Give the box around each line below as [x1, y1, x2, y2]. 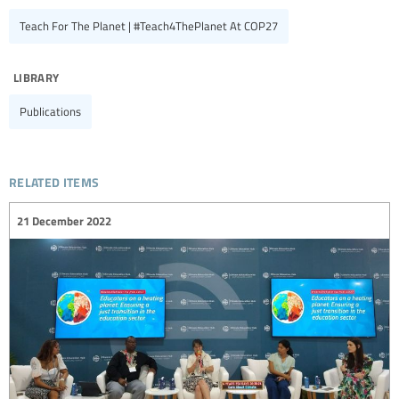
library [13, 64, 60, 88]
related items [9, 167, 100, 193]
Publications [20, 103, 81, 120]
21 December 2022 [17, 212, 111, 229]
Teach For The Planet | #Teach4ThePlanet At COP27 [20, 18, 278, 35]
